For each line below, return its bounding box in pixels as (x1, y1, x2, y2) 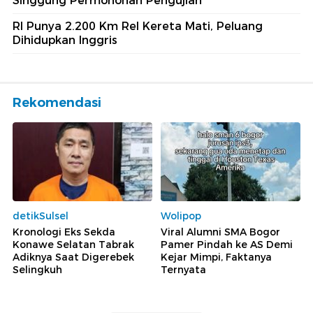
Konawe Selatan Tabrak (13, 238, 134, 251)
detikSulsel (13, 209, 68, 222)
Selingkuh (13, 263, 62, 276)
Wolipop (161, 209, 201, 222)
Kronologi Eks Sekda (13, 225, 115, 238)
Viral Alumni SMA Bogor (161, 225, 280, 238)
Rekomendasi (13, 95, 101, 111)
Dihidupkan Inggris (13, 34, 117, 48)
